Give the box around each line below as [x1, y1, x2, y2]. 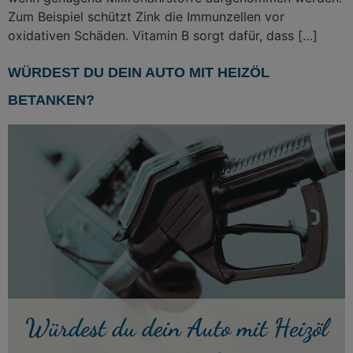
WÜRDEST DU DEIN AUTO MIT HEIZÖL [8, 64, 269, 80]
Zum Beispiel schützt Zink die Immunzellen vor [8, 9, 284, 25]
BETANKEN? [8, 91, 95, 108]
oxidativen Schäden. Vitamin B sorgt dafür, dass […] [8, 28, 318, 44]
